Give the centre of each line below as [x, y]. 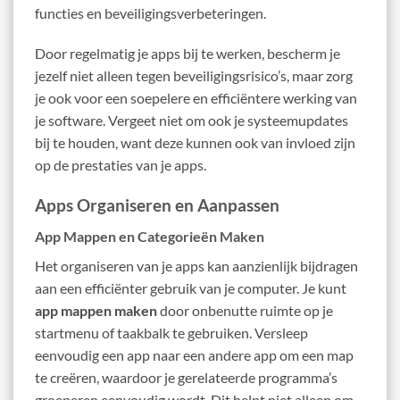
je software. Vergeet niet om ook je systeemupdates [192, 121]
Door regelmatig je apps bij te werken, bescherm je [187, 54]
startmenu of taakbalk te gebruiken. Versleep [171, 332]
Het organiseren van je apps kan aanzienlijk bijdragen [196, 265]
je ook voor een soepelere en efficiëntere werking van [196, 98]
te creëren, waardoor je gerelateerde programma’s [186, 377]
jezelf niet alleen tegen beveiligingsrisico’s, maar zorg [194, 76]
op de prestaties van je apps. [121, 165]
